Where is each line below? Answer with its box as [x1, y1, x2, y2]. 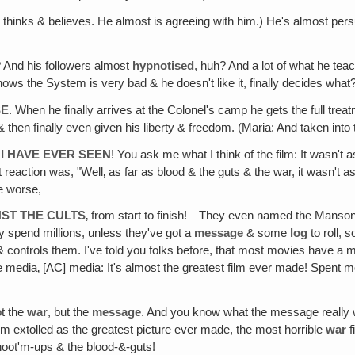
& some [243, 227, 291, 240]
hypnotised [132, 59, 195, 72]
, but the [48, 306, 93, 319]
